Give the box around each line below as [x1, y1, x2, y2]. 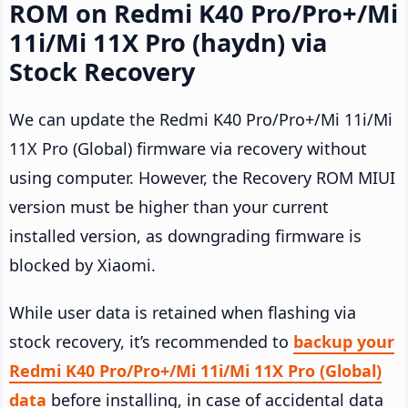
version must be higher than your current [9, 195, 329, 218]
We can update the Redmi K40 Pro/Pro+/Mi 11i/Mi [9, 107, 393, 130]
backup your [293, 330, 394, 352]
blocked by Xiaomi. [9, 253, 156, 276]
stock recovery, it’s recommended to [9, 330, 293, 352]
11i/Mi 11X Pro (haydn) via [9, 25, 327, 59]
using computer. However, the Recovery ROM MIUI [9, 166, 395, 189]
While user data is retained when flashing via [9, 301, 356, 323]
